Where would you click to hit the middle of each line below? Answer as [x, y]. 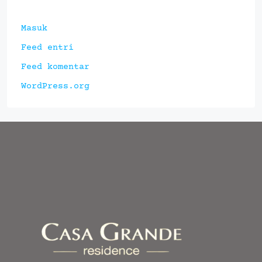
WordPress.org [55, 86]
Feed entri [47, 47]
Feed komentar [55, 67]
